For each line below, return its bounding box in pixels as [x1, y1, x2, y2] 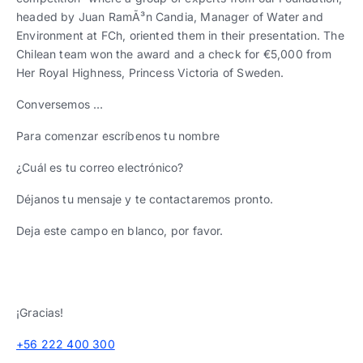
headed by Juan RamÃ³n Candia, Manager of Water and [16, 10, 323, 23]
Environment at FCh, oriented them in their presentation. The [16, 28, 344, 42]
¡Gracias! [16, 305, 64, 319]
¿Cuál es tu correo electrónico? [16, 160, 184, 174]
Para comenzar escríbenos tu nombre [16, 129, 220, 143]
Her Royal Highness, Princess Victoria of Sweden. [16, 66, 284, 79]
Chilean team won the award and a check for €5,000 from [16, 47, 331, 61]
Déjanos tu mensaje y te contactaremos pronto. [16, 192, 274, 206]
